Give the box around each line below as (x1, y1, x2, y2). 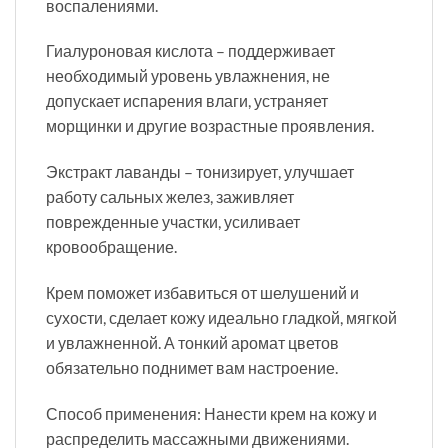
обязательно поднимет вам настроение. (46, 357, 338, 377)
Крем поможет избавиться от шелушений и (46, 282, 359, 302)
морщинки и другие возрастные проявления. (46, 116, 374, 136)
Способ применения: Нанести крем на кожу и (46, 403, 377, 423)
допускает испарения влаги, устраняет (46, 91, 328, 111)
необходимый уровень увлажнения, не (46, 66, 330, 86)
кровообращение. (46, 237, 177, 257)
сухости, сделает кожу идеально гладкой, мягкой (46, 307, 397, 327)
